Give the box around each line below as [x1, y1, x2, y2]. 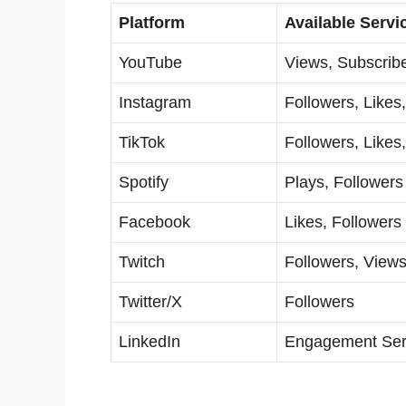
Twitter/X [119, 292, 182, 311]
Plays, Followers [285, 172, 403, 191]
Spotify [119, 172, 169, 191]
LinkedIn [119, 332, 180, 351]
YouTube [119, 53, 182, 72]
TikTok [119, 132, 165, 151]
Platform [119, 13, 185, 32]
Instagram [119, 92, 191, 111]
